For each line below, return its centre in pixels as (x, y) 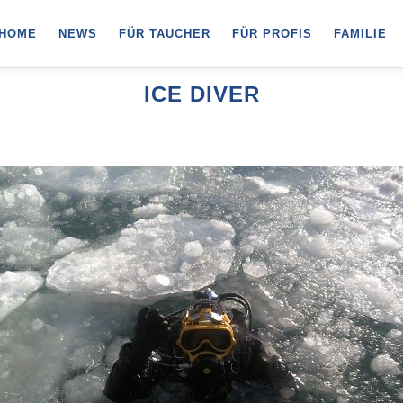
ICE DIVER (201, 94)
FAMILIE (360, 34)
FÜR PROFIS (272, 34)
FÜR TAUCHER (165, 34)
